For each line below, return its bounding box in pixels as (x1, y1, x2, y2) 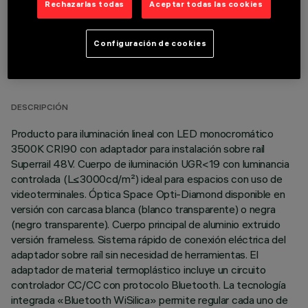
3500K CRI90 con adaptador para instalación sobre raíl (11, 142, 265, 155)
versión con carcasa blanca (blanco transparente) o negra (11, 202, 276, 216)
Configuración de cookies (93, 38, 207, 48)
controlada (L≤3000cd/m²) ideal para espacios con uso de (11, 172, 283, 186)
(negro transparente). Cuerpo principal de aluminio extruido (11, 217, 280, 231)
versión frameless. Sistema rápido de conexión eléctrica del (11, 232, 286, 246)
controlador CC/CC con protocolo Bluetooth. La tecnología (11, 278, 286, 291)
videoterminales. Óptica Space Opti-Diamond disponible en (11, 187, 285, 201)
